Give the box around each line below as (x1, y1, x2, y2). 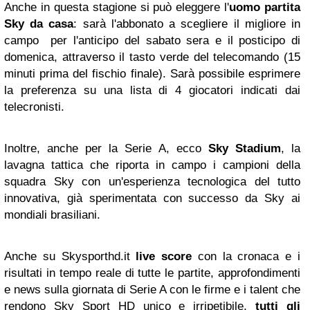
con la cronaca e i (192, 250, 301, 264)
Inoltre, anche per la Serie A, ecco (4, 142, 208, 156)
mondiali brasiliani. (4, 208, 100, 222)
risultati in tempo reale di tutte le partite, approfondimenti (4, 266, 300, 280)
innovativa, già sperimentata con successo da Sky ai (4, 192, 300, 206)
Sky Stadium (208, 142, 281, 156)
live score (136, 250, 192, 264)
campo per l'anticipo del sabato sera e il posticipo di (4, 34, 300, 48)
